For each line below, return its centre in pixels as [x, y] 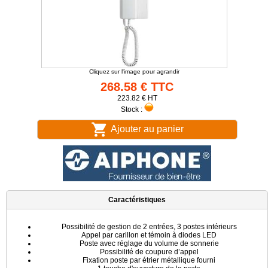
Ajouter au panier [146, 129]
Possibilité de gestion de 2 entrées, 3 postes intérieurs [149, 227]
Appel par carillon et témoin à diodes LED [149, 235]
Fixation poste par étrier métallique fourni [149, 260]
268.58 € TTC [137, 87]
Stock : [132, 109]
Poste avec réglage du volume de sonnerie [149, 243]
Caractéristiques [137, 200]
